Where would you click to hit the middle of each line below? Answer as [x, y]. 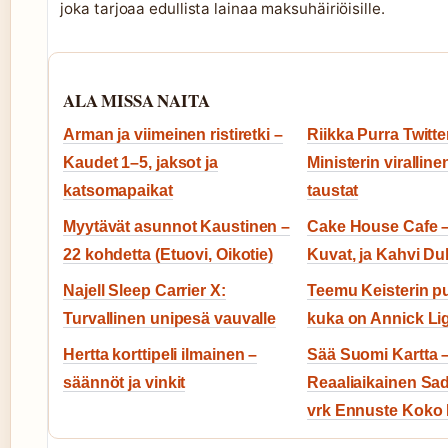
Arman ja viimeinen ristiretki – [173, 134]
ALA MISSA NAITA [136, 100]
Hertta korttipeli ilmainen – [160, 354]
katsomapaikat [118, 190]
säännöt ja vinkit [124, 382]
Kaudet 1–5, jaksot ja [140, 162]
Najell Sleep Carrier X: [144, 290]
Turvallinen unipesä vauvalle [170, 318]
